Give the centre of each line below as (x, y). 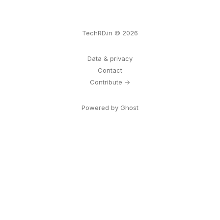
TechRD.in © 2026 (110, 33)
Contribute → (110, 82)
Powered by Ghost (110, 108)
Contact (110, 70)
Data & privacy (110, 58)
